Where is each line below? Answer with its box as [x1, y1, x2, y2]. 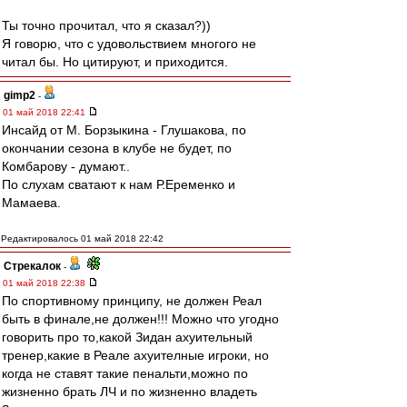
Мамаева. [2, 195, 61, 210]
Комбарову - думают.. [2, 159, 130, 174]
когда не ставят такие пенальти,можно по [2, 366, 248, 381]
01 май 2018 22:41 [3, 107, 88, 117]
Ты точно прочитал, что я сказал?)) [2, 18, 211, 33]
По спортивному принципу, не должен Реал [2, 293, 262, 308]
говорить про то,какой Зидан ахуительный [2, 330, 253, 344]
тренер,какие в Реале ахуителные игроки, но [2, 348, 269, 362]
